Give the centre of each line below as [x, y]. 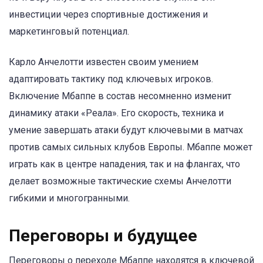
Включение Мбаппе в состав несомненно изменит [120, 96]
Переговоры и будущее [103, 236]
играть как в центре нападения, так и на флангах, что [124, 164]
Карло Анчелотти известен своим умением [104, 62]
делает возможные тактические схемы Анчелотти [120, 181]
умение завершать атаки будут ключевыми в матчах [126, 130]
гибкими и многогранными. [69, 198]
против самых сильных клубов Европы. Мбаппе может [131, 147]
